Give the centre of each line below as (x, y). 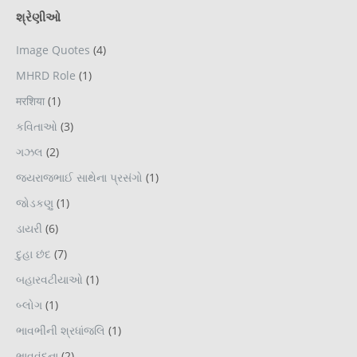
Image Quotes (53, 50)
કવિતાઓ (37, 127)
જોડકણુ (35, 203)
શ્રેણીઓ (38, 17)
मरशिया (30, 101)
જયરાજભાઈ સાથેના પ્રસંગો (79, 178)
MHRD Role (46, 76)
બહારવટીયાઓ (49, 280)
